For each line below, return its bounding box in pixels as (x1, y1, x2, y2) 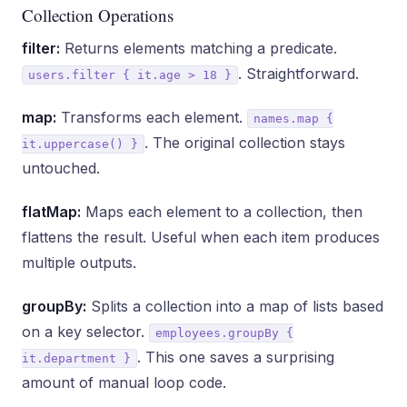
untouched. (22, 159, 100, 177)
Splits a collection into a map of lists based (86, 297, 383, 315)
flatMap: (22, 203, 81, 221)
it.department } (22, 352, 131, 365)
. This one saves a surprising (137, 348, 334, 366)
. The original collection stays (144, 134, 345, 152)
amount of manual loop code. (22, 373, 226, 392)
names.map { (253, 112, 333, 125)
